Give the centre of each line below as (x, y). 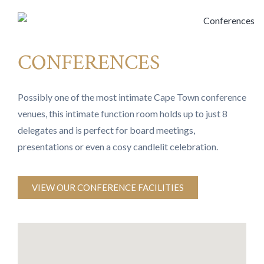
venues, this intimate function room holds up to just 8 (123, 114)
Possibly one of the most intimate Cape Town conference (132, 97)
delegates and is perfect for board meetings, (106, 130)
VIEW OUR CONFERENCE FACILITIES (108, 188)
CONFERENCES (89, 63)
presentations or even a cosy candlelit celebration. (118, 147)
